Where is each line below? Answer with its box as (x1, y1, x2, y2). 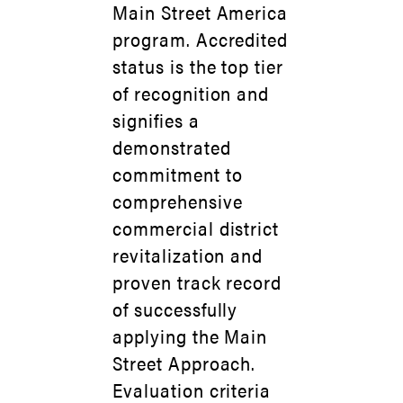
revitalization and (112, 241, 264, 268)
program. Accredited (112, 25, 289, 52)
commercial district (112, 214, 280, 241)
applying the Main (112, 322, 268, 349)
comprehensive (112, 187, 243, 214)
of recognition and (112, 79, 270, 106)
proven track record (112, 268, 282, 295)
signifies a (112, 106, 200, 133)
